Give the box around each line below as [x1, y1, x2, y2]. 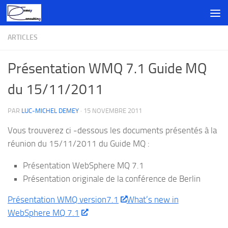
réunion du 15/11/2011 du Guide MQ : [8, 138, 150, 149]
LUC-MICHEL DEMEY [21, 107, 79, 115]
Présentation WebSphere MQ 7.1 [23, 160, 144, 170]
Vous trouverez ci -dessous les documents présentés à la [8, 125, 217, 135]
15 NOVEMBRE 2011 [83, 107, 142, 115]
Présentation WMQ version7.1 [8, 194, 119, 205]
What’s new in [126, 194, 179, 205]
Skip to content [14, 10, 67, 19]
